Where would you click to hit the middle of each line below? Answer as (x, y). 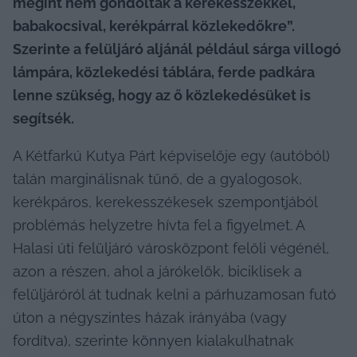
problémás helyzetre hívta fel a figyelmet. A (159, 226)
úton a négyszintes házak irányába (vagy (150, 318)
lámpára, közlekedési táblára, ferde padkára (164, 73)
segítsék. (45, 119)
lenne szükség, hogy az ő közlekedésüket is (162, 96)
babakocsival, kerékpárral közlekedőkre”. (154, 26)
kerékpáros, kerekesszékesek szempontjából (165, 202)
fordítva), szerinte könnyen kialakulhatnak (153, 341)
